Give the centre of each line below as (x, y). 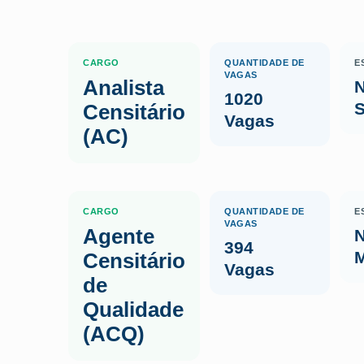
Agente (119, 236)
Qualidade (133, 310)
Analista (123, 88)
